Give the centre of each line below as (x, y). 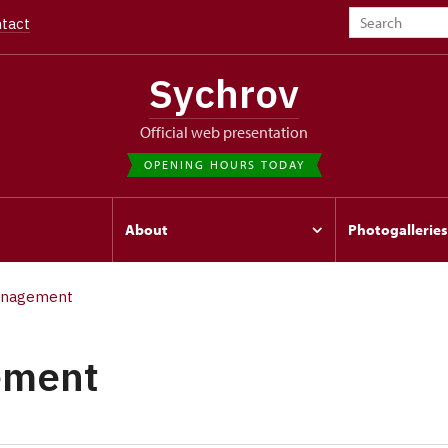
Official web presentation (229, 132)
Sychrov (224, 93)
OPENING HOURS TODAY (224, 164)
